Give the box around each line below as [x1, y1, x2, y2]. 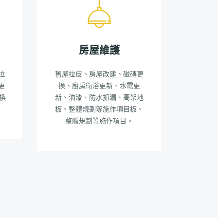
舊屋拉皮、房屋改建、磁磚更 [54, 69, 144, 79]
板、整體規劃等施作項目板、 [54, 104, 144, 114]
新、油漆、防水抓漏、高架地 [54, 92, 144, 103]
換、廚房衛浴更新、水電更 [58, 81, 140, 91]
